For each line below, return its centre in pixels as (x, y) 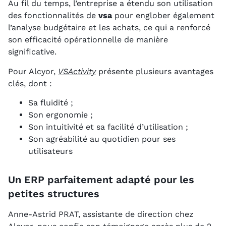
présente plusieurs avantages (155, 71)
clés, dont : (30, 83)
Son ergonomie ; (61, 115)
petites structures (54, 194)
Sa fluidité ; (51, 103)
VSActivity (77, 71)
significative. (32, 52)
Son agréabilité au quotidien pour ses (102, 139)
